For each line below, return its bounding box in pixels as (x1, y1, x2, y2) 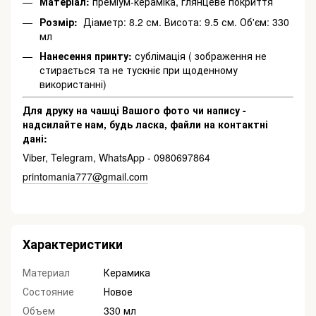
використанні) (39, 76, 107, 91)
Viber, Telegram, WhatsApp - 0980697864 (23, 150, 213, 165)
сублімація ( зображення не (135, 48, 267, 63)
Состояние (23, 284, 74, 299)
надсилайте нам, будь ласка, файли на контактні (23, 117, 268, 132)
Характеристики (23, 235, 123, 254)
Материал (23, 265, 70, 280)
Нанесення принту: (39, 48, 135, 63)
